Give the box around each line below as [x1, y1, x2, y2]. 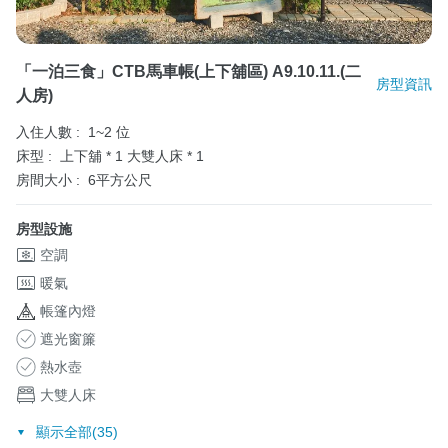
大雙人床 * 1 [127, 148, 204, 165]
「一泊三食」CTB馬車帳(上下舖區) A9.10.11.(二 [16, 63, 361, 81]
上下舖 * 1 [60, 148, 127, 165]
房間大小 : [16, 172, 80, 189]
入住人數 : [16, 124, 80, 141]
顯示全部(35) [35, 423, 118, 440]
